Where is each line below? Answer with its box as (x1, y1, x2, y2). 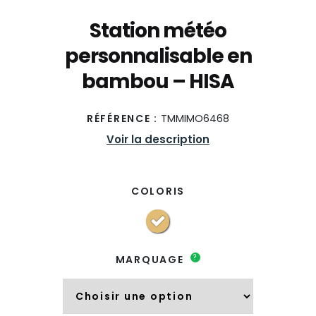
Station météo (90, 16, 226, 44)
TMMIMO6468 (158, 111, 230, 126)
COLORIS (130, 183, 186, 198)
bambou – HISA (82, 67, 234, 95)
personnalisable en (64, 42, 252, 70)
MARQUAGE (115, 252, 188, 267)
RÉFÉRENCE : (86, 111, 159, 126)
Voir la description (107, 131, 209, 147)
